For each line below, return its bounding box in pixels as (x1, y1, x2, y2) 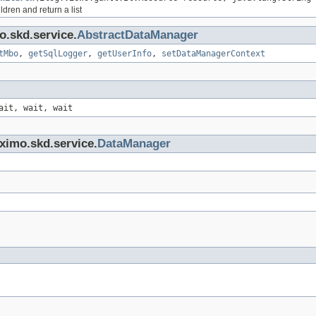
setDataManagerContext (162, 49, 265, 59)
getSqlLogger (28, 49, 87, 59)
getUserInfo (97, 49, 152, 59)
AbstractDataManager (77, 28, 198, 42)
